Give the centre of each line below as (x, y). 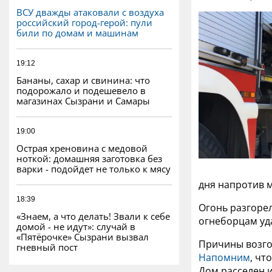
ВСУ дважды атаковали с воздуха (90, 12)
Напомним (224, 258)
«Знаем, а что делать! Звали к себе (93, 216)
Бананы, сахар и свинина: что (83, 80)
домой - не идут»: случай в (76, 226)
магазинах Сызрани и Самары (83, 100)
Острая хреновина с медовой (82, 148)
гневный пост (47, 247)
